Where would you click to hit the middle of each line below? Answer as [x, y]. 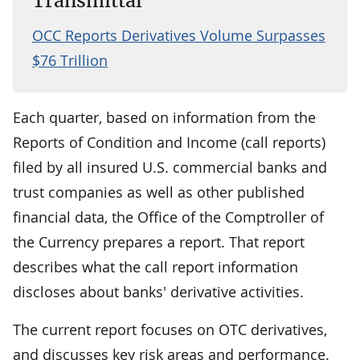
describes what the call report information [155, 266]
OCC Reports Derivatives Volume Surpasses [179, 35]
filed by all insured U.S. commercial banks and [170, 167]
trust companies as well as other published [159, 192]
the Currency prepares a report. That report [159, 241]
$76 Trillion [70, 60]
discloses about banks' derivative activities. [158, 291]
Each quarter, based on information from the [164, 117]
